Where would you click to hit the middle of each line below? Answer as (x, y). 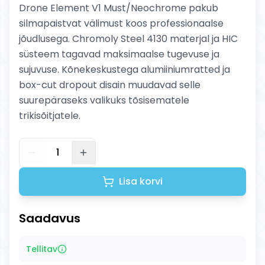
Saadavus (50, 218)
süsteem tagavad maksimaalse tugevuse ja (119, 54)
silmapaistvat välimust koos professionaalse (121, 23)
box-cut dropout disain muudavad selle (110, 85)
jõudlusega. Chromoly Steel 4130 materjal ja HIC (128, 38)
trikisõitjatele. (50, 115)
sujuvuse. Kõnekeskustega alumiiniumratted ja (125, 69)
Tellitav (42, 249)
